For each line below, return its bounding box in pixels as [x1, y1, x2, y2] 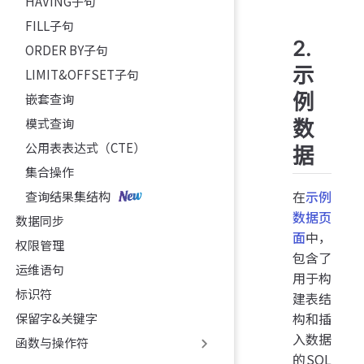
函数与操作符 [15, 333, 92, 351]
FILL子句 [24, 16, 74, 34]
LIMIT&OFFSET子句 [24, 65, 139, 83]
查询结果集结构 [24, 187, 110, 205]
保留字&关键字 [15, 309, 98, 327]
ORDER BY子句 [24, 41, 108, 58]
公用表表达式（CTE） [24, 138, 145, 156]
